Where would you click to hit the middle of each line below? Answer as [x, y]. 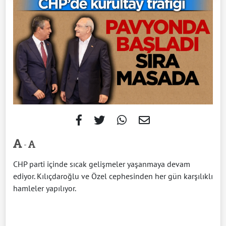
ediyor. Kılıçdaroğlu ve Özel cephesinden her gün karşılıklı [113, 176]
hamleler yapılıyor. [45, 188]
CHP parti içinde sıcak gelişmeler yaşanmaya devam [102, 164]
